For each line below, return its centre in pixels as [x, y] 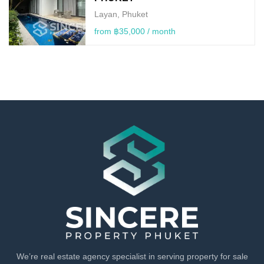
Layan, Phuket [121, 14]
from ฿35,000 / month [135, 31]
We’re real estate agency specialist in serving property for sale [132, 257]
